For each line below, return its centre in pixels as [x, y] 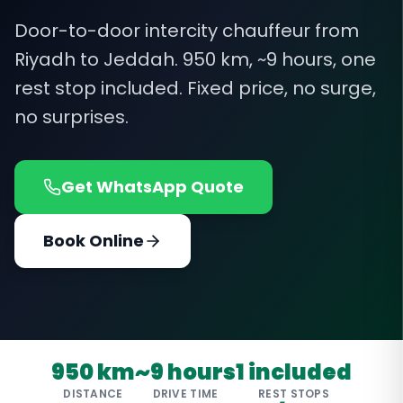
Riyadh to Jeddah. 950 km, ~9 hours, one [195, 59]
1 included [294, 372]
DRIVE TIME [185, 394]
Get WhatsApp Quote [152, 187]
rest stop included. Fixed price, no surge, [195, 88]
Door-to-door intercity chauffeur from [187, 31]
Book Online [94, 241]
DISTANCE [93, 394]
